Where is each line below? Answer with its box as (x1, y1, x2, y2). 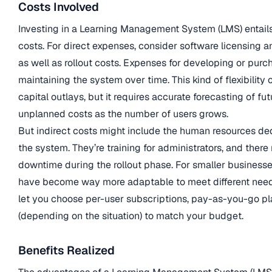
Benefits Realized (18, 243, 115, 259)
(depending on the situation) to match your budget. (18, 209, 243, 222)
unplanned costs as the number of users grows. (18, 107, 228, 120)
